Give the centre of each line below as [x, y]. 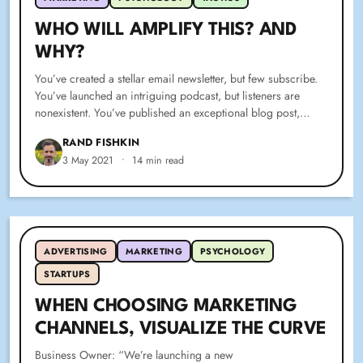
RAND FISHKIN [101, 143]
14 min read [158, 161]
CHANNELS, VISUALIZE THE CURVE [181, 329]
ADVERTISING [76, 252]
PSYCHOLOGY [233, 252]
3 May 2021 [88, 161]
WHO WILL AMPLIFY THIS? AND [166, 30]
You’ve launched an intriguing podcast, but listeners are [168, 96]
